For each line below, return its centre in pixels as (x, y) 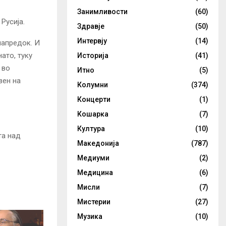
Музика (90, 216)
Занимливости (102, 12)
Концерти (94, 99)
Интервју (92, 41)
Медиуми (93, 158)
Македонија (98, 143)
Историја (93, 55)
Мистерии (94, 202)
